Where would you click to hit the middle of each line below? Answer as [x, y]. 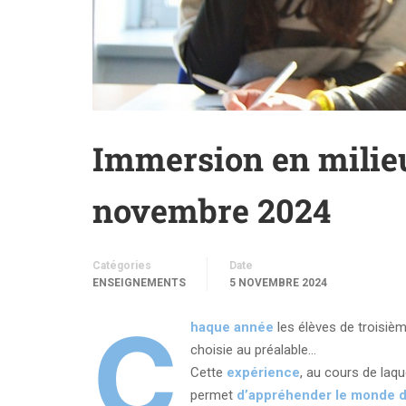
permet [213, 395]
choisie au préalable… [253, 349]
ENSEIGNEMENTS [139, 282]
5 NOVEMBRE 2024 [278, 282]
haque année [233, 327]
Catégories [122, 265]
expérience [261, 372]
